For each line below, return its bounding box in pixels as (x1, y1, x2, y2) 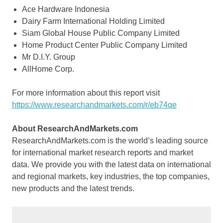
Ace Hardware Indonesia (22, 5, 110, 14)
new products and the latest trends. (12, 184, 134, 193)
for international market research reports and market (12, 148, 193, 157)
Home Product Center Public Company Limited (22, 41, 187, 50)
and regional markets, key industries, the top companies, (12, 172, 210, 181)
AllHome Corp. (22, 65, 74, 74)
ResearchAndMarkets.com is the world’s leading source (12, 136, 208, 145)
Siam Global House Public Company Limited (22, 29, 180, 38)
